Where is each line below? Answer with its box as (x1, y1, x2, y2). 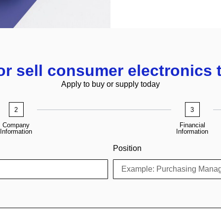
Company (2, 121, 30, 129)
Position (113, 144, 142, 153)
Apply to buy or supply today (61, 79, 160, 88)
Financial (179, 121, 205, 129)
